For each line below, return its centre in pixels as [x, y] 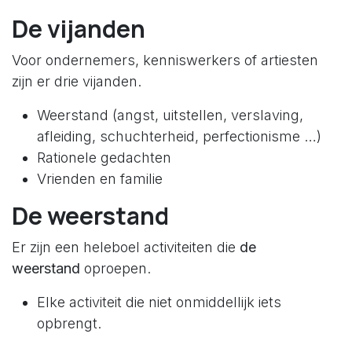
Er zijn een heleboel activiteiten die [126, 247]
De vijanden [79, 28]
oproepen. [115, 268]
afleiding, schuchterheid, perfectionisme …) [179, 136]
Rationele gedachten [104, 157]
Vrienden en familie [100, 178]
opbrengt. [69, 323]
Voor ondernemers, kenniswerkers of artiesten [165, 60]
